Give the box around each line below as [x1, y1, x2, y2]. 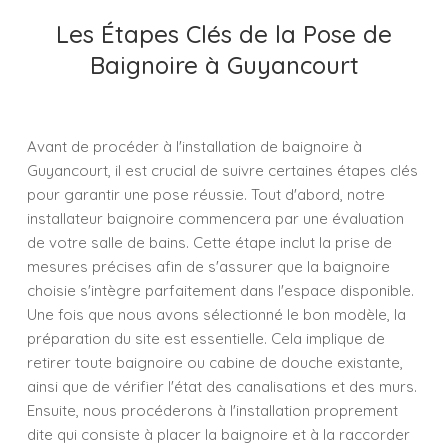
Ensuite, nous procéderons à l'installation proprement [27, 401, 398, 420]
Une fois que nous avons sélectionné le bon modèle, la [27, 305, 406, 324]
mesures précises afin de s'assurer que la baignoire [27, 257, 390, 276]
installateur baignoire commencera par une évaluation [27, 209, 404, 228]
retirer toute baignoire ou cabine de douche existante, [27, 353, 403, 372]
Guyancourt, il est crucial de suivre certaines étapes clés [27, 161, 418, 180]
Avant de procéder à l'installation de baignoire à [27, 137, 362, 156]
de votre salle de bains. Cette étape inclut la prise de [27, 233, 392, 252]
